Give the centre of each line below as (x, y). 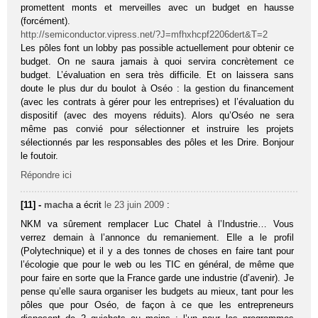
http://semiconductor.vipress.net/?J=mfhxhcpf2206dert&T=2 (144, 34)
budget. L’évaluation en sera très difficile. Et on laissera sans (157, 75)
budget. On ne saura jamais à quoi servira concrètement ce (157, 61)
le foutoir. (40, 155)
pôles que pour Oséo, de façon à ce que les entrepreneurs (157, 305)
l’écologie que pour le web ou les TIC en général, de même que (157, 264)
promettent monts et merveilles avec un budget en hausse (157, 7)
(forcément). (46, 21)
